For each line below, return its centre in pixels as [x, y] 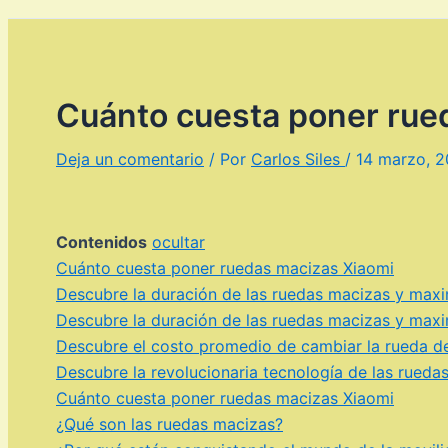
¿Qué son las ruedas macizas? [169, 423]
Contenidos [101, 241]
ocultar [178, 241]
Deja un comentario [130, 158]
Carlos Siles [298, 158]
